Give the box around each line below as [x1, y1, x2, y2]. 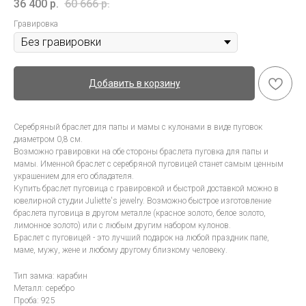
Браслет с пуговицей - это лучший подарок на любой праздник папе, [14, 233, 269, 243]
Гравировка [14, 19, 58, 29]
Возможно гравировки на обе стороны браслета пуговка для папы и [14, 147, 268, 157]
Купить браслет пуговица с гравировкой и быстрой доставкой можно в [14, 184, 279, 194]
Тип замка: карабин [14, 271, 87, 281]
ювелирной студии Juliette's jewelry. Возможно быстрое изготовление [14, 196, 271, 206]
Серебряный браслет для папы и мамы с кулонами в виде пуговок [14, 122, 262, 133]
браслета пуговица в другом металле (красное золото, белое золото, [14, 208, 266, 219]
